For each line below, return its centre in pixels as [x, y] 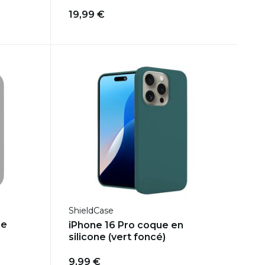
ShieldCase [91, 210]
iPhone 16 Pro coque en [126, 225]
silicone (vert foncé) [117, 237]
